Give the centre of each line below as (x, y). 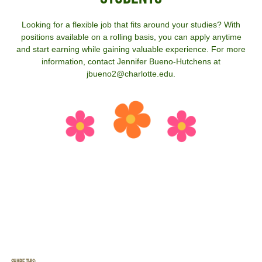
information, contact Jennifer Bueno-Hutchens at (131, 62)
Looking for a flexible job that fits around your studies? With (131, 25)
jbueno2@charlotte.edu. (131, 74)
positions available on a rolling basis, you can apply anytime (131, 37)
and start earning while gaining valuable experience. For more (131, 49)
